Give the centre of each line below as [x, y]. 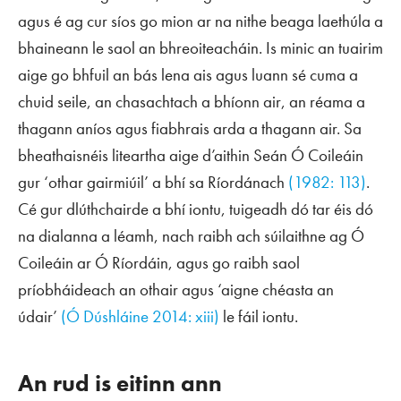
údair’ [39, 316]
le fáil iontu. [259, 316]
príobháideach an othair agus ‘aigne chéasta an [176, 290]
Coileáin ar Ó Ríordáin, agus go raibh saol [159, 263]
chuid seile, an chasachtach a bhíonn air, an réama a [192, 102]
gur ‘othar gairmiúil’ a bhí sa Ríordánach [153, 182]
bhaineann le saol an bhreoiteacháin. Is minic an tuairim [200, 48]
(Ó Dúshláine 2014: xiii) [140, 316]
